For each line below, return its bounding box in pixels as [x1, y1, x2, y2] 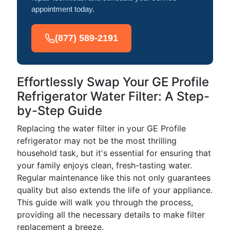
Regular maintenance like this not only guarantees [17, 172, 210, 183]
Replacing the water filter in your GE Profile [17, 123, 186, 133]
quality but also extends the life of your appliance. [17, 185, 213, 195]
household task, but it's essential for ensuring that [17, 148, 211, 158]
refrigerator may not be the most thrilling [17, 136, 177, 146]
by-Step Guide [17, 103, 102, 118]
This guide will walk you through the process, [17, 197, 193, 207]
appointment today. [31, 5, 94, 13]
